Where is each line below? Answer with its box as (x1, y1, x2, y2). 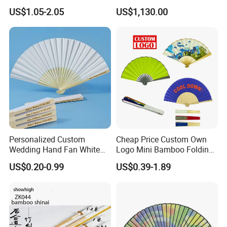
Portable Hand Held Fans (116, 154, 205, 166)
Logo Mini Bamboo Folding (116, 144, 213, 156)
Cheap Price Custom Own (116, 134, 207, 145)
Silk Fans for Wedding (9, 154, 88, 166)
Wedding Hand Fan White (9, 144, 100, 156)
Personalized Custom (9, 134, 86, 145)
